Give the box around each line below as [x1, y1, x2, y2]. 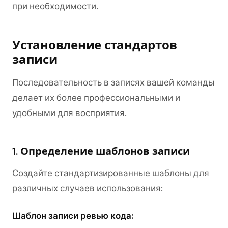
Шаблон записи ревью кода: [12, 211, 133, 221]
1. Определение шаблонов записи [12, 145, 190, 158]
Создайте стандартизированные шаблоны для [12, 168, 209, 178]
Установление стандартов [12, 37, 177, 53]
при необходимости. [12, 1, 98, 11]
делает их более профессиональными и [12, 93, 180, 103]
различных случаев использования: [12, 183, 163, 193]
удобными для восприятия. [12, 108, 127, 118]
